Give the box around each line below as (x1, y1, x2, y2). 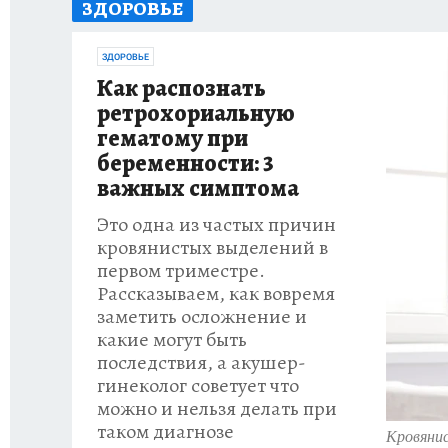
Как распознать (97, 72, 266, 104)
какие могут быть (97, 326, 247, 353)
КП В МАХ (174, 4, 232, 21)
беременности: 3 (97, 147, 274, 179)
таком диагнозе (97, 418, 234, 445)
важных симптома (97, 172, 299, 204)
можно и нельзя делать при (97, 395, 337, 422)
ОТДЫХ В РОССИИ (250, 4, 365, 21)
